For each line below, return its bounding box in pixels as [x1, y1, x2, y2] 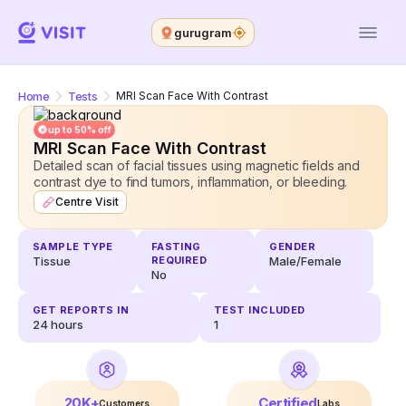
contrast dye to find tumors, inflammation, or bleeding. [34, 174, 348, 190]
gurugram [174, 24, 232, 40]
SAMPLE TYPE [33, 240, 113, 254]
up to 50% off [48, 124, 111, 136]
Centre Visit [55, 195, 119, 209]
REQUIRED [150, 254, 208, 267]
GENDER [269, 240, 315, 254]
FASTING [150, 240, 201, 254]
